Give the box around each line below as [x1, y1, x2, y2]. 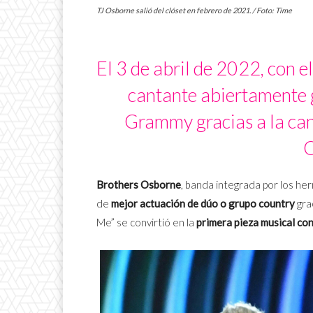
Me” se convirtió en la [96, 216, 196, 229]
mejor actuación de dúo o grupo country [111, 197, 295, 210]
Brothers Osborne [96, 178, 181, 191]
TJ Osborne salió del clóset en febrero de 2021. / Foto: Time [96, 6, 292, 15]
